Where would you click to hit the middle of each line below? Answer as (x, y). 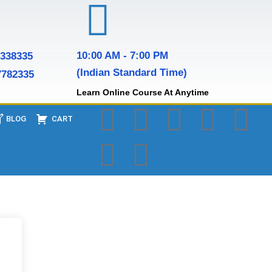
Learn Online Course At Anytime (142, 92)
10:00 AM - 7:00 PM (122, 56)
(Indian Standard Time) (131, 73)
